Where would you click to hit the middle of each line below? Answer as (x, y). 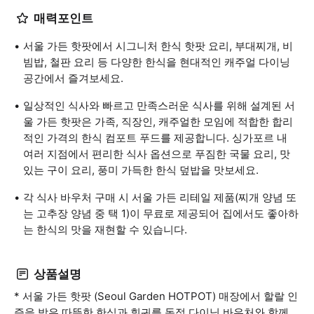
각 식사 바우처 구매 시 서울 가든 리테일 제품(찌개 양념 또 (160, 197)
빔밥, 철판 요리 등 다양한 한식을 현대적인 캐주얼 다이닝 (157, 62)
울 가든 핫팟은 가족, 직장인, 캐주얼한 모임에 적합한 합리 (158, 122)
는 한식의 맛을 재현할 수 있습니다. (105, 230)
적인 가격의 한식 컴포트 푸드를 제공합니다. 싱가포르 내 (155, 138)
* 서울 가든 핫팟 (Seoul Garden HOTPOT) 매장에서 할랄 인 (156, 296)
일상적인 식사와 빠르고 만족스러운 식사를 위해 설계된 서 (159, 105)
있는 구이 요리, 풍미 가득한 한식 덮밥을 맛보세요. (141, 170)
